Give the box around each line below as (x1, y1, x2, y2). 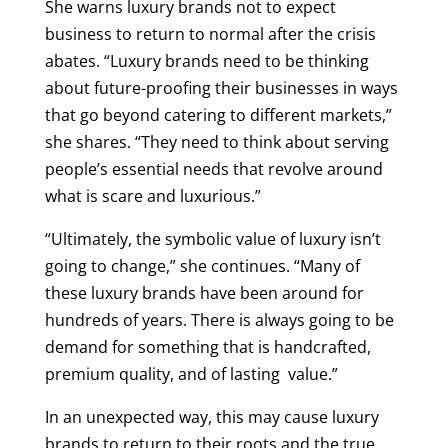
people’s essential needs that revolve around (44, 157, 383, 180)
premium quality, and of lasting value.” (44, 362, 338, 385)
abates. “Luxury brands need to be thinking (44, 49, 369, 72)
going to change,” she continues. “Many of (44, 254, 360, 277)
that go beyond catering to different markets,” (44, 103, 392, 126)
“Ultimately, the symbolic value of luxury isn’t (44, 227, 381, 250)
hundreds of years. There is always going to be (44, 308, 394, 331)
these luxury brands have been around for (44, 281, 364, 304)
